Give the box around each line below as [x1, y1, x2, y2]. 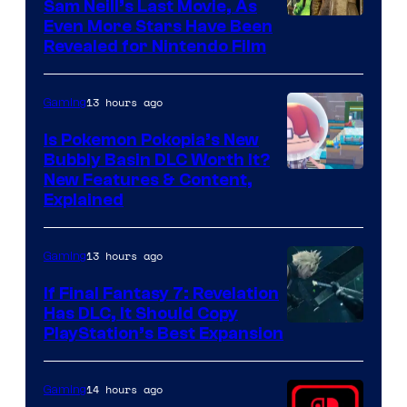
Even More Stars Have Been [44, 16, 273, 37]
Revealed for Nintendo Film [44, 36, 266, 57]
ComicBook [286, 223, 377, 249]
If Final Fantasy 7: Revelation [44, 283, 279, 304]
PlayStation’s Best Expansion [44, 323, 283, 344]
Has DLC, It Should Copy [44, 303, 238, 324]
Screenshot [286, 169, 376, 194]
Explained [44, 190, 124, 211]
